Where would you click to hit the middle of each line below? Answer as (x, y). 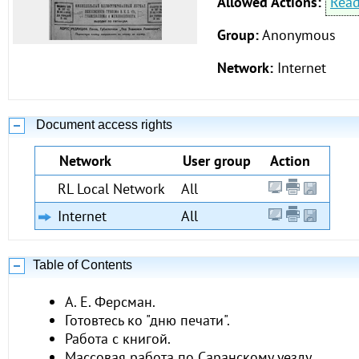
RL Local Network (111, 189)
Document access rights (103, 125)
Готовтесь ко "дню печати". (147, 320)
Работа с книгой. (118, 339)
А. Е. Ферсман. (110, 302)
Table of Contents (83, 265)
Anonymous (299, 35)
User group (217, 161)
